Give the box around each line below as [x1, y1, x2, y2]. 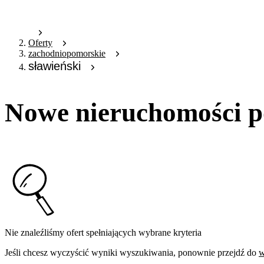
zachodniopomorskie [28, 48, 105, 59]
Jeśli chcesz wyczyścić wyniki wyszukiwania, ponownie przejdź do [5, 247, 256, 258]
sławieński [28, 60, 81, 73]
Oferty [28, 38, 52, 48]
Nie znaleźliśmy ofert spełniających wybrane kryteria [5, 227, 202, 237]
